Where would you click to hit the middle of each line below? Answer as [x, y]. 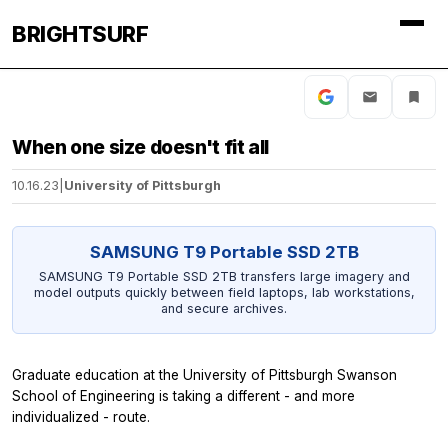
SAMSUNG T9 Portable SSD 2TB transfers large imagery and [224, 277]
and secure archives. [224, 309]
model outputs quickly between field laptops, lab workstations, [224, 293]
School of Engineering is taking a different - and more [183, 395]
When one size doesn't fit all [140, 147]
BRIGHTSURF [80, 34]
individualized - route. [81, 416]
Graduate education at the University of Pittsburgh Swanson [204, 374]
